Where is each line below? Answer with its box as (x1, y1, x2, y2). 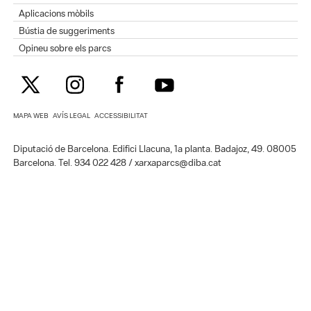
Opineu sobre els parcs (19, 42, 112, 54)
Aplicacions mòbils (19, 8, 94, 19)
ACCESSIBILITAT (94, 111, 149, 120)
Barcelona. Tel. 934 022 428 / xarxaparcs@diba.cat (13, 156, 222, 169)
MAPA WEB (13, 111, 49, 120)
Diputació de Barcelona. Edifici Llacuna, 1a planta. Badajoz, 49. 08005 (13, 142, 297, 155)
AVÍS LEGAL (53, 111, 91, 120)
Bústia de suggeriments (19, 25, 115, 37)
